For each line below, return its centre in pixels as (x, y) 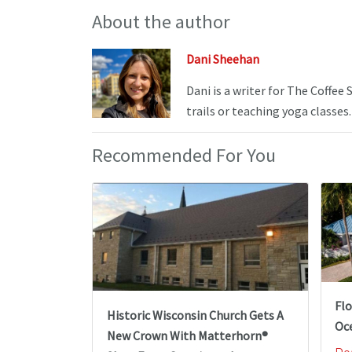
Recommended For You (184, 156)
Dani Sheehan (223, 59)
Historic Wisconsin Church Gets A (195, 315)
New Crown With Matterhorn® (187, 335)
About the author (161, 22)
